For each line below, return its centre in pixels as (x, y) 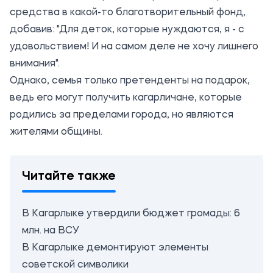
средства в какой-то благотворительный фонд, (128, 12)
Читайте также (69, 176)
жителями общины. (56, 132)
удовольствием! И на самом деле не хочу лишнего (134, 47)
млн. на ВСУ (51, 231)
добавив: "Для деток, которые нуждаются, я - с (127, 30)
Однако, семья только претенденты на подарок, (130, 81)
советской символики (75, 265)
